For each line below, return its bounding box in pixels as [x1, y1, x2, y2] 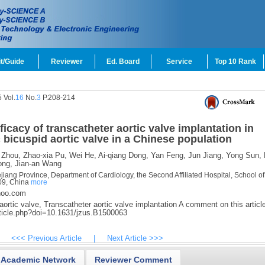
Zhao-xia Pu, [20, 151, 67, 160]
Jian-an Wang [12, 159, 62, 168]
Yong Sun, [223, 151, 261, 160]
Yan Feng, [148, 151, 186, 160]
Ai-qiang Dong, [96, 151, 148, 160]
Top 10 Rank [215, 57, 256, 66]
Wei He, [66, 151, 96, 160]
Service [166, 57, 192, 66]
